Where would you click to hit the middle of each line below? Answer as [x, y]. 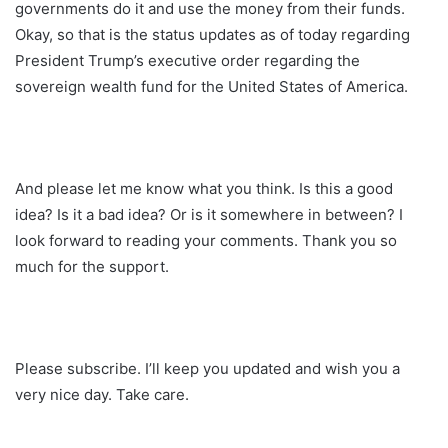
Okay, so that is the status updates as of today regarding [212, 34]
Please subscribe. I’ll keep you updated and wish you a [207, 368]
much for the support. [92, 266]
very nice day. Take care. [102, 394]
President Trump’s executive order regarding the [187, 60]
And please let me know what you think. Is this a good [204, 188]
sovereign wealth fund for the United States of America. [211, 86]
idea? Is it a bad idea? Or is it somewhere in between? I [209, 214]
